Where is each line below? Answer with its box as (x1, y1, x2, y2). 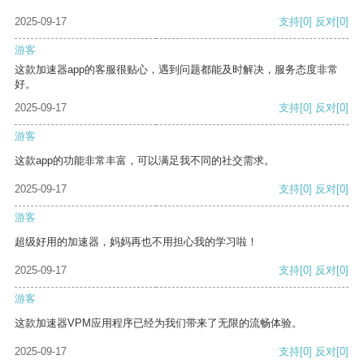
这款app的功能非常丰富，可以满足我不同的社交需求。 (15, 154, 275, 167)
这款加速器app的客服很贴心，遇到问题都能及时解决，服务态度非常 (15, 63, 338, 76)
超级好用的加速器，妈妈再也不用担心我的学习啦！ (15, 236, 258, 249)
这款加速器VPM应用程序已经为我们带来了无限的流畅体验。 (15, 317, 302, 330)
